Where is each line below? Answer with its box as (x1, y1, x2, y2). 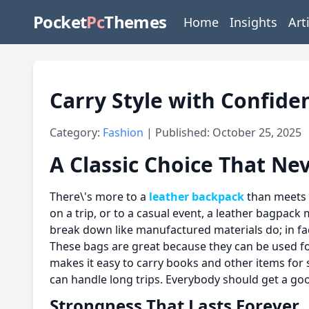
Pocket (33, 10, 87, 33)
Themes (104, 10, 167, 33)
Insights (229, 14, 277, 30)
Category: (50, 125, 103, 140)
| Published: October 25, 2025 (146, 125, 301, 140)
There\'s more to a (50, 189, 146, 204)
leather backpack (146, 189, 244, 204)
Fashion (103, 125, 146, 140)
